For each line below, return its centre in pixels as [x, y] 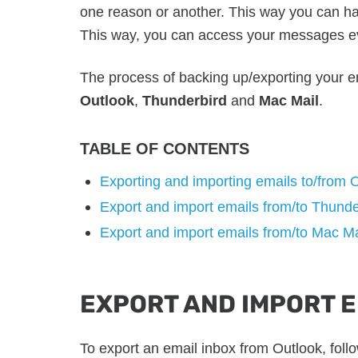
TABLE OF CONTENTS [165, 148]
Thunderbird [185, 100]
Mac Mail [289, 100]
